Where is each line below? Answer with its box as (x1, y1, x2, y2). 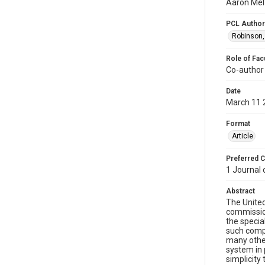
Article (232, 132, 253, 140)
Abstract (226, 187, 255, 195)
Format (226, 119, 250, 128)
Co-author (226, 65, 264, 75)
